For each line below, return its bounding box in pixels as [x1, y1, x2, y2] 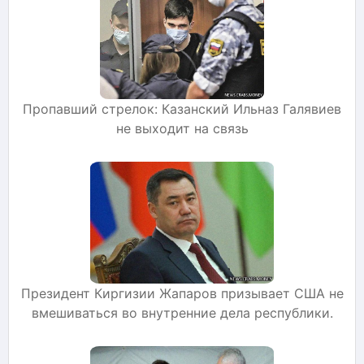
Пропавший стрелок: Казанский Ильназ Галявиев [23, 100, 341, 117]
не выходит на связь [115, 119, 249, 136]
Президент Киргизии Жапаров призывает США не [20, 284, 344, 301]
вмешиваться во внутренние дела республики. [31, 304, 333, 321]
